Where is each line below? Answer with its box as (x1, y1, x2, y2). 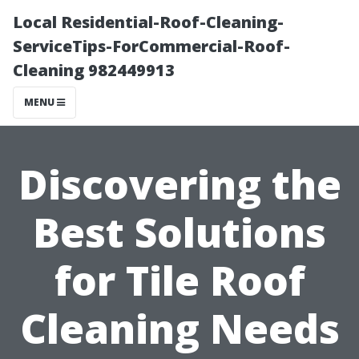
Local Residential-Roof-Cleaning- (13, 11, 284, 33)
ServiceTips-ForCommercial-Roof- (13, 35, 290, 57)
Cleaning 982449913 (13, 59, 175, 81)
